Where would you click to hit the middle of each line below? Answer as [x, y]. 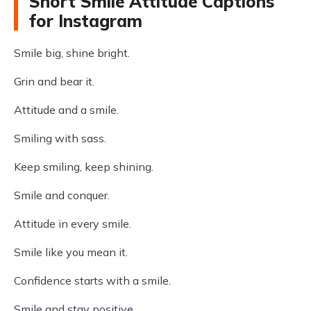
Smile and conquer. [62, 195]
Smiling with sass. [60, 138]
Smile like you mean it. [71, 252]
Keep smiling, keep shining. [84, 167]
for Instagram [86, 21]
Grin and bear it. [54, 81]
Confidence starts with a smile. [92, 280]
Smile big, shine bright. [72, 53]
